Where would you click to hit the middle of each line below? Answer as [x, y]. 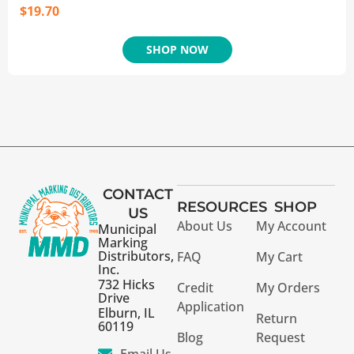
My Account [291, 226]
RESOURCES [222, 207]
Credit [195, 288]
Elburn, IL [126, 313]
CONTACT [137, 194]
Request [281, 338]
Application [211, 307]
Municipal [127, 230]
